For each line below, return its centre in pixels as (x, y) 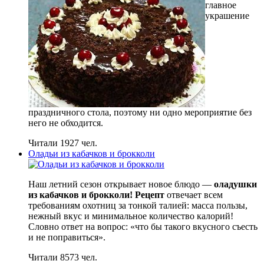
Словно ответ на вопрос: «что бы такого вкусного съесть (143, 226)
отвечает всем (194, 194)
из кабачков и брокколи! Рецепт (96, 194)
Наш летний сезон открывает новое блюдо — (121, 184)
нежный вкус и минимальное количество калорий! (131, 216)
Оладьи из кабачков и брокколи (92, 153)
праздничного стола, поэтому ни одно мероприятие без (140, 112)
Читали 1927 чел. (63, 143)
